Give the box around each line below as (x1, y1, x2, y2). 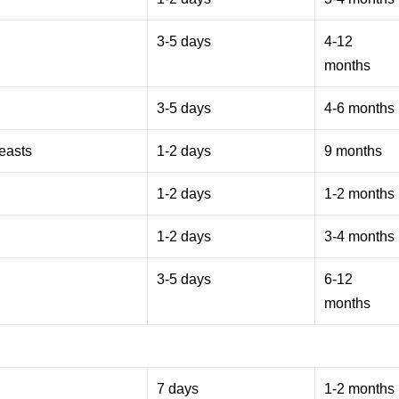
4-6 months (324, 100, 395, 116)
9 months (324, 142, 383, 159)
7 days (157, 380, 199, 396)
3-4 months (324, 228, 395, 244)
